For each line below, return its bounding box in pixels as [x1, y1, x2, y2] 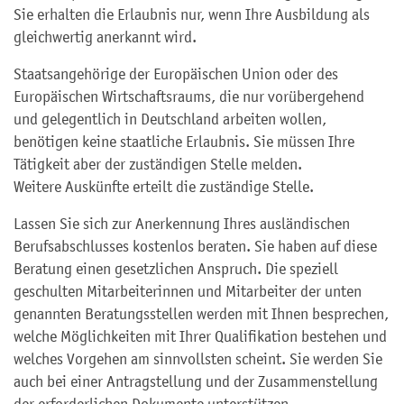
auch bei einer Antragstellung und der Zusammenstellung [14, 372, 378, 390]
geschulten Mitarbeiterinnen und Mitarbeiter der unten [14, 282, 362, 300]
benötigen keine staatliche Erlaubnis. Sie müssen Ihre [14, 133, 354, 151]
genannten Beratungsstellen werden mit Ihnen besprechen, [14, 305, 389, 323]
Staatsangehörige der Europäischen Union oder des [14, 65, 338, 83]
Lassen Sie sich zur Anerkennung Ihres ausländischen [14, 215, 350, 233]
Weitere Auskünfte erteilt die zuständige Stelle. [14, 178, 314, 196]
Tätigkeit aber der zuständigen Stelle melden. [14, 155, 302, 173]
